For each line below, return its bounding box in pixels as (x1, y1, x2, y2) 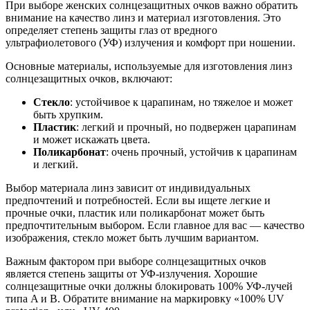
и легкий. (33, 158, 78, 170)
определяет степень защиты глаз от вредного (6, 24, 217, 36)
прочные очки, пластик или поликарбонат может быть (6, 206, 264, 219)
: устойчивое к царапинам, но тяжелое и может (70, 95, 293, 108)
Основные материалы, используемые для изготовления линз (6, 60, 292, 72)
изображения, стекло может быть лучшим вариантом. (6, 231, 259, 244)
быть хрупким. (33, 108, 103, 120)
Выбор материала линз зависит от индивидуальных (6, 181, 250, 194)
